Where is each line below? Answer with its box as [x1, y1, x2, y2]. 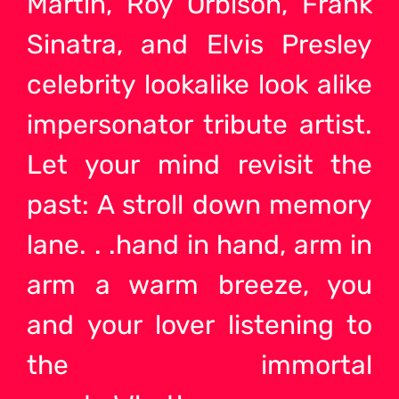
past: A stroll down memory [27, 189, 372, 222]
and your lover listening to [27, 309, 372, 342]
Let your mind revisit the [27, 149, 372, 182]
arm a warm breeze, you [27, 269, 372, 302]
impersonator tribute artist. [27, 109, 372, 142]
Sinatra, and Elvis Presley [27, 28, 372, 61]
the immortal [27, 349, 372, 382]
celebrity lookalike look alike [27, 69, 372, 102]
